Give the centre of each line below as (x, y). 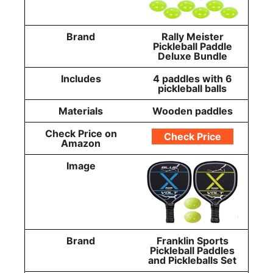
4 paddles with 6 (192, 79)
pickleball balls (192, 89)
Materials (81, 111)
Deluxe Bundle (192, 56)
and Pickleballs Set (192, 261)
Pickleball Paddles (192, 251)
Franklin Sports (192, 241)
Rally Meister (192, 37)
